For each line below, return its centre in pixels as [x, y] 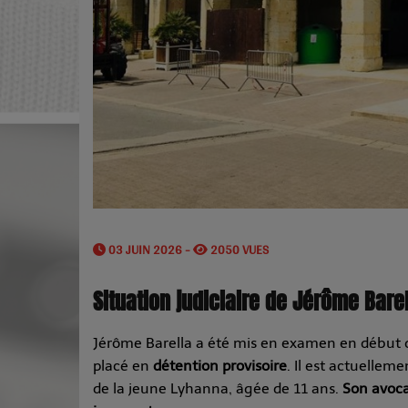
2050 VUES [238, 250]
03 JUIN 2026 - [149, 250]
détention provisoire [220, 366]
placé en [123, 366]
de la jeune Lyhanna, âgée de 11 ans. [218, 389]
